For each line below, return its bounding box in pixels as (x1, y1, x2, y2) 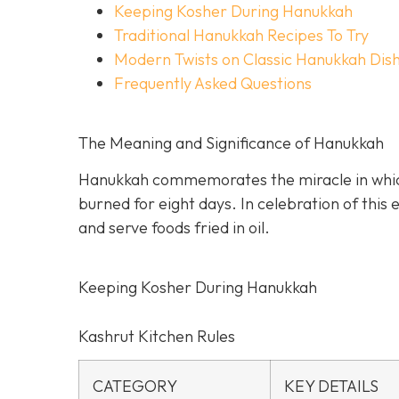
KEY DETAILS (284, 375, 379, 396)
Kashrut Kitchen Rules (78, 326, 235, 347)
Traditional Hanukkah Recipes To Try (114, 25, 369, 46)
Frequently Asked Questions (114, 73, 312, 94)
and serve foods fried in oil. (78, 216, 270, 238)
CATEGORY (93, 375, 177, 396)
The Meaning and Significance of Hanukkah (78, 133, 384, 154)
